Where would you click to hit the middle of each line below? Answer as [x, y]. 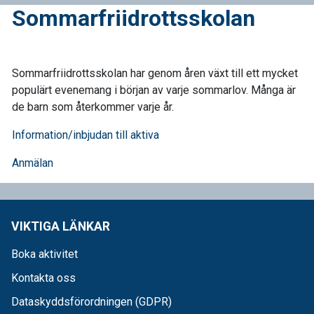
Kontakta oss [43, 278]
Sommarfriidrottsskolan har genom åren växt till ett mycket [155, 74]
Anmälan [33, 163]
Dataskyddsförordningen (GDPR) [91, 302]
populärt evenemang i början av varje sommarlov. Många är [154, 90]
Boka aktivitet [45, 254]
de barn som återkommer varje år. [94, 107]
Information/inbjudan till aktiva [86, 135]
